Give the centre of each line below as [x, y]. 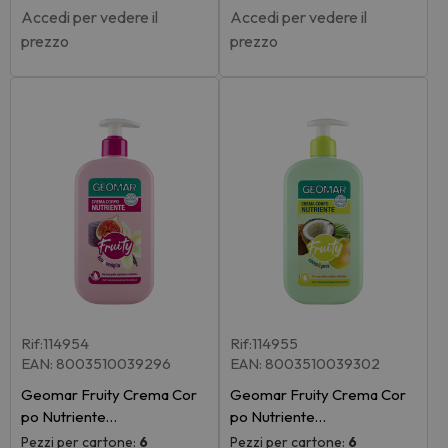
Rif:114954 [55, 344]
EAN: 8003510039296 [96, 364]
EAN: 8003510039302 [305, 364]
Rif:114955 [264, 344]
